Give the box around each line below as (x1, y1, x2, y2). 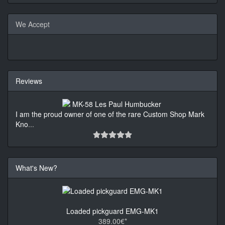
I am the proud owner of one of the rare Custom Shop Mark (16, 109, 204, 119)
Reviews (16, 76, 42, 86)
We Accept (16, 19, 50, 29)
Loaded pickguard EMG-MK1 (66, 206, 159, 216)
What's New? (16, 163, 57, 173)
